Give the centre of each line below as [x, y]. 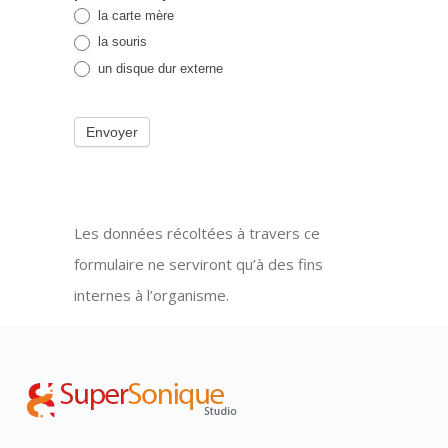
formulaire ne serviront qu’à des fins [198, 264]
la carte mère [134, 15]
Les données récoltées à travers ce [197, 233]
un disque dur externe [158, 68]
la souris [120, 42]
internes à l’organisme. [151, 295]
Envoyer [112, 132]
